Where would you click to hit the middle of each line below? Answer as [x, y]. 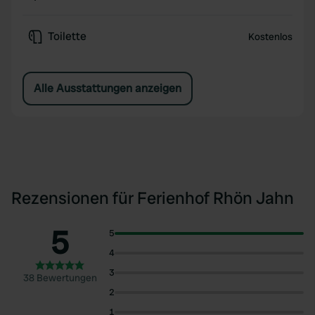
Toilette [67, 36]
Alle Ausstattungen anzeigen [108, 88]
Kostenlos [270, 37]
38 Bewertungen [60, 278]
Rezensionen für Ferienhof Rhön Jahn [153, 198]
